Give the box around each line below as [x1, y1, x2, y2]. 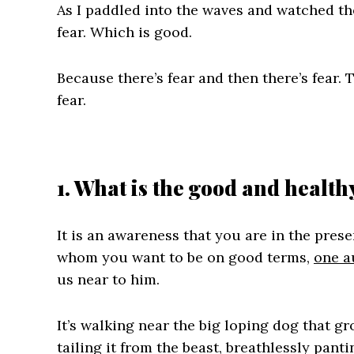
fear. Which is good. [57, 22, 192, 41]
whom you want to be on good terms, [57, 247, 314, 266]
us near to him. [57, 269, 160, 288]
